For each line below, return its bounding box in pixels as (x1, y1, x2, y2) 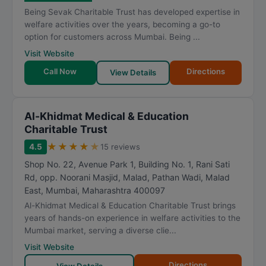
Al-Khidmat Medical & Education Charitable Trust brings (24, 201, 236, 210)
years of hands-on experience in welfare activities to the (24, 213, 240, 223)
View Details (110, 68, 156, 77)
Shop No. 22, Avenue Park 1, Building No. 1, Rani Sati (24, 159, 230, 169)
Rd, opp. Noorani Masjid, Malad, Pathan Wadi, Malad (24, 172, 230, 182)
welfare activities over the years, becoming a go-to (24, 20, 220, 29)
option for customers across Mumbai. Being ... (24, 32, 200, 42)
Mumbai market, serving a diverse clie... (24, 226, 176, 235)
